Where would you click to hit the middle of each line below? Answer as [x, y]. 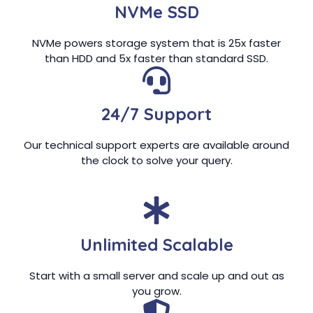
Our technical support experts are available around [156, 145]
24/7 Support [156, 114]
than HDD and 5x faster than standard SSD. [156, 58]
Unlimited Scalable [156, 244]
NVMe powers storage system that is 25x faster [156, 43]
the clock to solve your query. [156, 161]
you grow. [156, 291]
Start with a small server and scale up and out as [156, 275]
